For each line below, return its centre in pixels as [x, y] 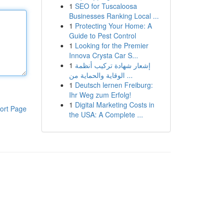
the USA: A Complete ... [106, 114]
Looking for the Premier [111, 45]
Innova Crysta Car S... [103, 55]
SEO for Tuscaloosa [106, 6]
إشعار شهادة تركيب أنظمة [112, 65]
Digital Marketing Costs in [114, 105]
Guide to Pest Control [102, 36]
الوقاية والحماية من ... [129, 75]
